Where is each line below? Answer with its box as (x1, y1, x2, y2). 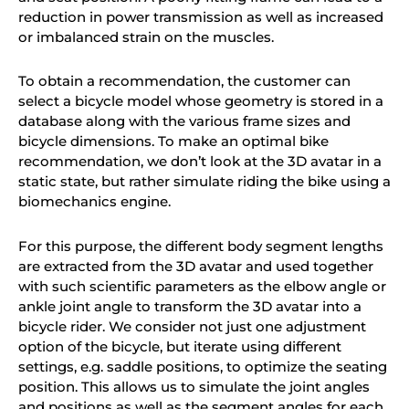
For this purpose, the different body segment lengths (18, 236, 383, 255)
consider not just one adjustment (135, 317, 366, 335)
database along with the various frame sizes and (18, 112, 351, 131)
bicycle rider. (18, 317, 109, 335)
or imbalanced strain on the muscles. (18, 28, 274, 47)
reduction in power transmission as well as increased (18, 8, 383, 26)
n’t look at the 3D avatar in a (189, 152, 382, 171)
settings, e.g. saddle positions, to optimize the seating (18, 357, 387, 375)
